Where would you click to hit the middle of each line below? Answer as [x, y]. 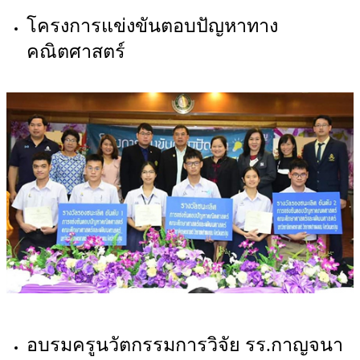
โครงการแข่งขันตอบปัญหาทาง [152, 26]
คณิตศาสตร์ [76, 52]
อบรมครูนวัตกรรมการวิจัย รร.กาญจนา [185, 345]
